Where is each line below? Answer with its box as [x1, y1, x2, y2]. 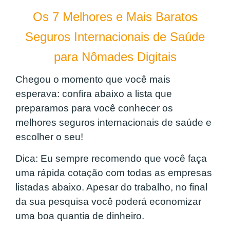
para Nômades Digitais [53, 49, 177, 64]
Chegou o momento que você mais [15, 73, 170, 85]
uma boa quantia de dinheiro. [15, 210, 144, 222]
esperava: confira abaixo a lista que [15, 88, 172, 99]
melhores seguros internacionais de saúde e [15, 117, 212, 128]
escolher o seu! [15, 131, 83, 142]
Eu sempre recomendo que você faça [38, 153, 207, 164]
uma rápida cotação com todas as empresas [15, 167, 212, 179]
